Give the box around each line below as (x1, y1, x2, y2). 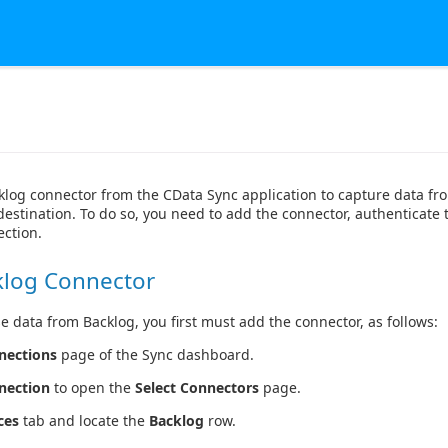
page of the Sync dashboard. (57, 345, 254, 365)
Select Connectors (135, 378, 259, 398)
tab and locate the (19, 411, 149, 431)
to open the (50, 378, 135, 398)
